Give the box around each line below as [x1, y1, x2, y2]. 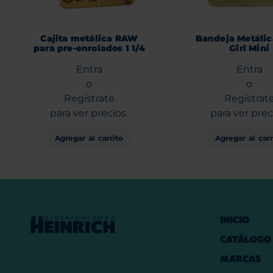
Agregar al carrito [55, 133, 124, 143]
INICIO [220, 213, 249, 225]
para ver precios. [50, 107, 129, 119]
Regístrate [63, 92, 115, 104]
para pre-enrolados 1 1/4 [33, 42, 145, 54]
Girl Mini [229, 42, 270, 54]
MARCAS [220, 252, 261, 264]
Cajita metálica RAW [40, 32, 138, 44]
